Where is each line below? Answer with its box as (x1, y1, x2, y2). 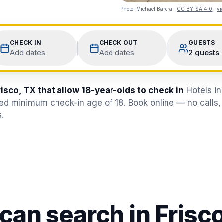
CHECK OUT (99, 39, 138, 46)
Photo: (120, 6, 137, 12)
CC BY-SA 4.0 (177, 6, 213, 12)
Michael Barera (136, 6, 173, 12)
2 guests (188, 48, 219, 57)
